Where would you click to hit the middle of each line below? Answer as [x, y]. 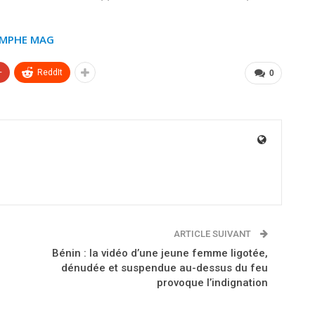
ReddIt [50, 72]
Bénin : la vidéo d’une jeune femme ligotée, [160, 253]
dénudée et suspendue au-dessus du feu [164, 268]
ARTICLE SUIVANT [213, 233]
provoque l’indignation [212, 282]
